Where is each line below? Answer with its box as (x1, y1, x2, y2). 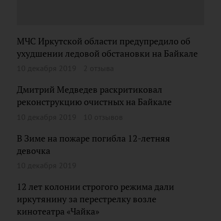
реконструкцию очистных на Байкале (17, 96, 172, 108)
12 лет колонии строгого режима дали (17, 181, 174, 192)
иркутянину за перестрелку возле (17, 193, 156, 205)
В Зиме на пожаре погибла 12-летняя (17, 132, 170, 144)
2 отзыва (83, 63, 114, 73)
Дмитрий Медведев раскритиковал (17, 84, 162, 95)
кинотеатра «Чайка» (17, 206, 99, 217)
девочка (17, 145, 50, 156)
